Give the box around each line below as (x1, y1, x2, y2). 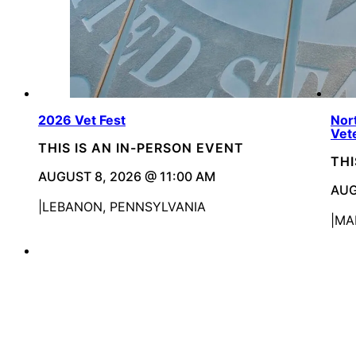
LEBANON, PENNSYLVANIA (42, 199, 206, 215)
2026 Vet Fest (38, 112, 126, 129)
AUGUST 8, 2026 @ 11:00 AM (38, 168, 215, 185)
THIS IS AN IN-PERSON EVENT (38, 140, 244, 157)
